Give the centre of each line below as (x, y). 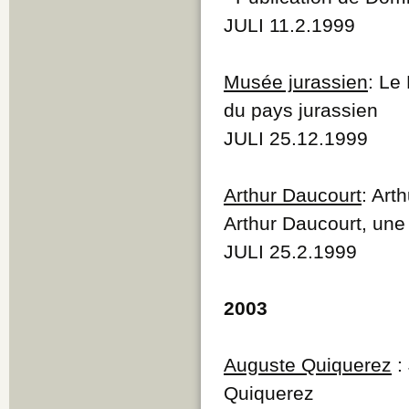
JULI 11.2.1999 (289, 25)
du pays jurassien (301, 110)
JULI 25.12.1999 (296, 138)
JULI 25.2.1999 (290, 251)
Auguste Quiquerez (308, 364)
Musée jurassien (296, 81)
